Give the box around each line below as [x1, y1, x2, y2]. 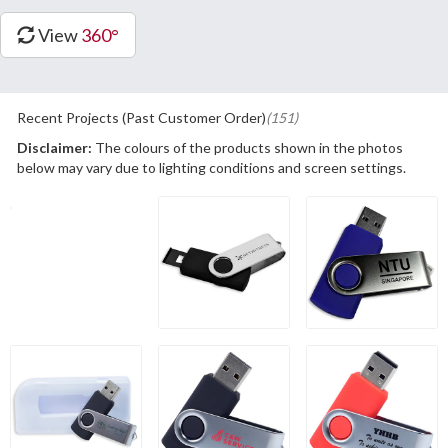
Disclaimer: [16, 139, 92, 157]
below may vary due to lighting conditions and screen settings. [16, 159, 406, 177]
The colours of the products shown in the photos [91, 139, 403, 157]
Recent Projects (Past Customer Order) [16, 109, 266, 127]
